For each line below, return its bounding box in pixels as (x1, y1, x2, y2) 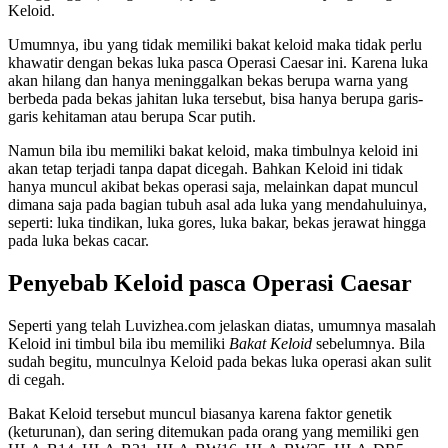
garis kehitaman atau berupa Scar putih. (8, 108, 256, 126)
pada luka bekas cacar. (8, 232, 149, 250)
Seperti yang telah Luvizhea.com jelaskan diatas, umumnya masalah (8, 317, 436, 335)
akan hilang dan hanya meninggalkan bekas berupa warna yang (8, 72, 408, 90)
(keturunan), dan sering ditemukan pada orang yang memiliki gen (8, 423, 419, 441)
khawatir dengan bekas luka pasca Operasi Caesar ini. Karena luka (8, 54, 428, 72)
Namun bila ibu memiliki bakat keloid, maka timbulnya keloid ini (8, 142, 418, 160)
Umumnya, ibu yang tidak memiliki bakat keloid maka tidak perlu (8, 36, 422, 54)
